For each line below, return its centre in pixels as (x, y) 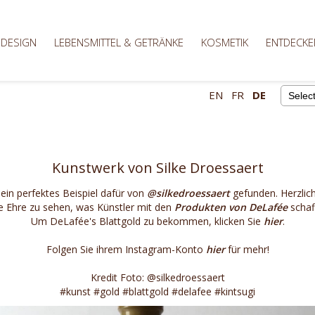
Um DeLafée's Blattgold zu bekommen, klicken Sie (147, 221)
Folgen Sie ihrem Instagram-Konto (126, 249)
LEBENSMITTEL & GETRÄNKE (119, 42)
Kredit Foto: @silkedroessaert (157, 277)
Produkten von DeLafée (231, 207)
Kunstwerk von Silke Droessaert (157, 168)
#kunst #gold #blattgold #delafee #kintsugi (157, 291)
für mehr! (247, 249)
